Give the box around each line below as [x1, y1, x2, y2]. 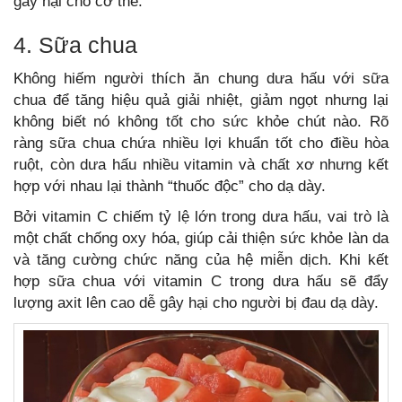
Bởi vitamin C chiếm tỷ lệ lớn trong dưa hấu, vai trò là [13, 208, 389, 225]
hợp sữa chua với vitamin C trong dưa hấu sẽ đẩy [13, 273, 389, 290]
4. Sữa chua [13, 32, 137, 57]
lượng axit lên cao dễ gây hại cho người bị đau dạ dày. [13, 294, 379, 311]
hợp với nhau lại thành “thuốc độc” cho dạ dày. [13, 178, 326, 195]
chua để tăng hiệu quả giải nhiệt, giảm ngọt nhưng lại [13, 92, 389, 109]
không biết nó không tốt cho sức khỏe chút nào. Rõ [13, 113, 389, 130]
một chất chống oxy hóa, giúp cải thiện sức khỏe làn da [13, 230, 389, 247]
